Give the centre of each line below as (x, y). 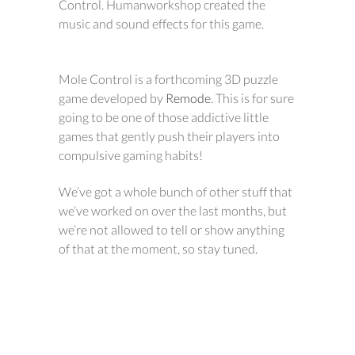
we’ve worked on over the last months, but (173, 210)
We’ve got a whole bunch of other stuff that (176, 191)
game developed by (112, 98)
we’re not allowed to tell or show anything (172, 229)
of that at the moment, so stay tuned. (158, 248)
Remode (188, 98)
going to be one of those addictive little (164, 117)
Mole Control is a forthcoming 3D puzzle (168, 79)
